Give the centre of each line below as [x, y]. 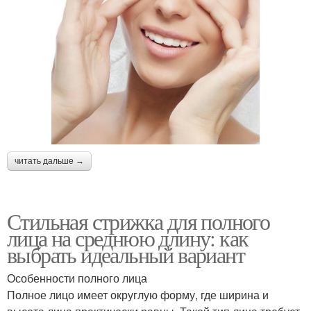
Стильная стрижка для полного [138, 221]
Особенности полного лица [77, 278]
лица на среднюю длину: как [128, 237]
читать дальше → [49, 161]
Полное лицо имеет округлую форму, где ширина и [138, 294]
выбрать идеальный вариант [126, 254]
